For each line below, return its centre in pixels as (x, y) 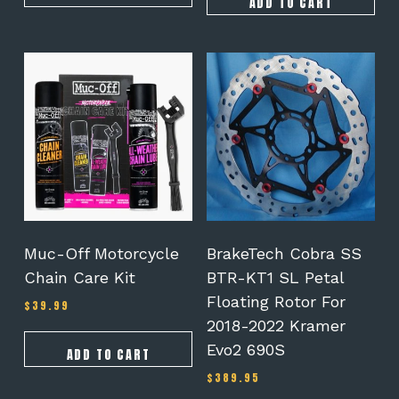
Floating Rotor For (276, 302)
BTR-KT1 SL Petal (275, 278)
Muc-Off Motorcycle (101, 254)
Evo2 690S (245, 350)
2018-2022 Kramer (276, 326)
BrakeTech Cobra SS (284, 254)
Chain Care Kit (79, 278)
